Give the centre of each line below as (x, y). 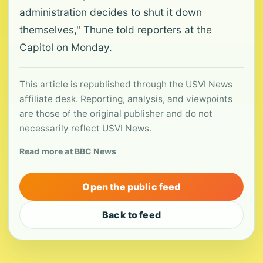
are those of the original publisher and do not (116, 114)
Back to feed (131, 215)
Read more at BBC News (68, 151)
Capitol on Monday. (66, 47)
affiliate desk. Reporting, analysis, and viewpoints (126, 99)
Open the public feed (131, 187)
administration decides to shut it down (111, 12)
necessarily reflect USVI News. (85, 128)
